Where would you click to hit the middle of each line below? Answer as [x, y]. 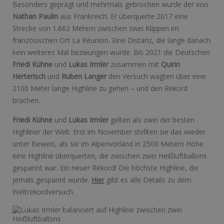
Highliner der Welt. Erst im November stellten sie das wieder [109, 132]
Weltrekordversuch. [43, 192]
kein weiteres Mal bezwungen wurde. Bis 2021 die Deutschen [111, 52]
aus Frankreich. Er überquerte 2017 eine [123, 16]
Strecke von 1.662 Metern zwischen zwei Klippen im [96, 28]
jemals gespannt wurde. [52, 180]
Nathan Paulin [35, 16]
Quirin [170, 64]
